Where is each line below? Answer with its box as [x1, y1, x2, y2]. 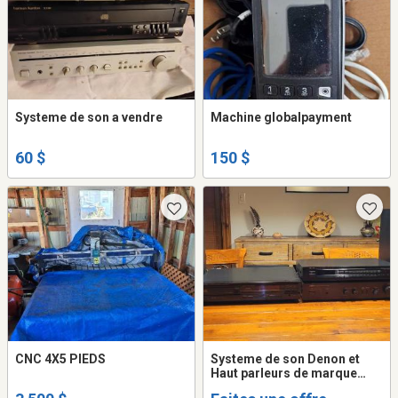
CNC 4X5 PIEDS [15, 352, 106, 367]
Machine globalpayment [211, 109, 352, 124]
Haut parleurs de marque [211, 366, 357, 381]
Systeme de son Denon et [211, 352, 360, 367]
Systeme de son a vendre [15, 109, 163, 124]
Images [211, 380, 255, 395]
